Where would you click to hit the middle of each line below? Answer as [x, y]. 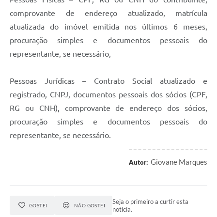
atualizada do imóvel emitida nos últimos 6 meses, [108, 27]
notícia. [123, 209]
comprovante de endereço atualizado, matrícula [108, 13]
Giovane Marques [179, 162]
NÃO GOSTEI [90, 206]
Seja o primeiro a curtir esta [151, 202]
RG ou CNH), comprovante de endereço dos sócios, [108, 108]
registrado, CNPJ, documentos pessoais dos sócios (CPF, [108, 95]
